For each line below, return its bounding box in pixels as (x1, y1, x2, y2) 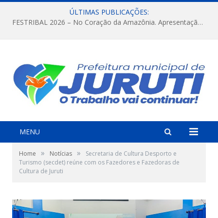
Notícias (50, 149, 72, 158)
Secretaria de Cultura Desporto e (86, 149, 177, 158)
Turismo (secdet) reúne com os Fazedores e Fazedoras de (19, 158, 180, 166)
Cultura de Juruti (19, 166, 63, 175)
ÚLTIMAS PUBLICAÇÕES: (69, 7, 149, 17)
